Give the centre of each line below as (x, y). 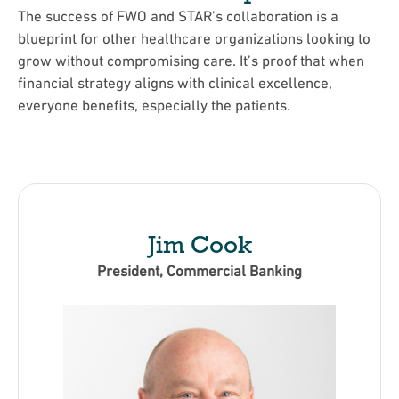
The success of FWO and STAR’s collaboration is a (178, 16)
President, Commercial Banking (199, 271)
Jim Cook (199, 244)
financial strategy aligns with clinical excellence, (175, 83)
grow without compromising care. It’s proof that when (191, 61)
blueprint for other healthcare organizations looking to (194, 39)
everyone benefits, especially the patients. (154, 106)
